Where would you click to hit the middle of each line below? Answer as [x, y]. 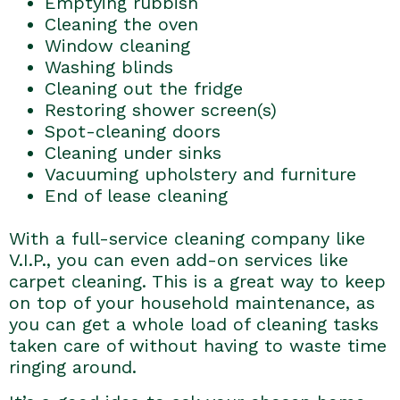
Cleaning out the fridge [144, 89]
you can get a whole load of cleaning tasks [194, 325]
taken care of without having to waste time [198, 346]
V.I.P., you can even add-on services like [179, 260]
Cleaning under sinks [133, 153]
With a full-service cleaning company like [187, 239]
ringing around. [73, 367]
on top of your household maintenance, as [192, 303]
